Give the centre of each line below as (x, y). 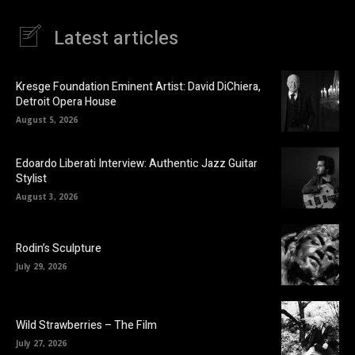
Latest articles (116, 38)
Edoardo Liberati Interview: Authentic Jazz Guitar (137, 164)
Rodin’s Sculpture (59, 248)
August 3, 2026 (47, 197)
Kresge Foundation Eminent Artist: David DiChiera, (138, 87)
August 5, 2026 (47, 120)
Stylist (31, 179)
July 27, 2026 (41, 344)
